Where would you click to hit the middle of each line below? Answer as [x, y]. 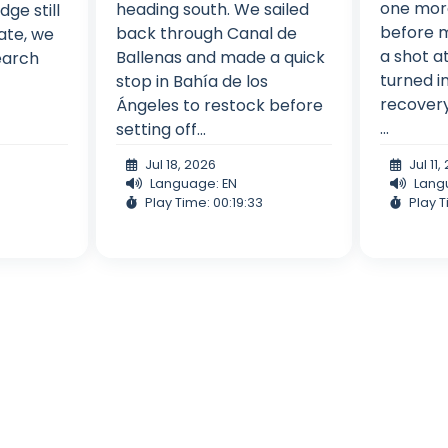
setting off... [160, 129]
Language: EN [193, 183]
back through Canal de [206, 33]
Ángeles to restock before [219, 105]
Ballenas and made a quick [220, 57]
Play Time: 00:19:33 [203, 202]
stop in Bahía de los [191, 81]
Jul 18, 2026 [180, 164]
